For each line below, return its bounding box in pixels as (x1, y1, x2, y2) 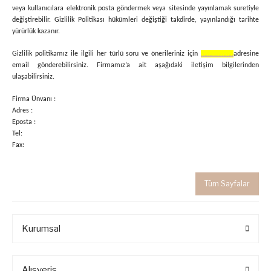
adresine (233, 50, 259, 57)
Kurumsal (22, 223, 60, 234)
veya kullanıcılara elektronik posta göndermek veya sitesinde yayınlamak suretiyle (12, 5, 259, 12)
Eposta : (12, 119, 36, 126)
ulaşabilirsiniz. (12, 73, 54, 80)
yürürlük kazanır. (12, 28, 60, 35)
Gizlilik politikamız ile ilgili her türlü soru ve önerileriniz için (12, 50, 201, 57)
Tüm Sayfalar (204, 179, 250, 188)
